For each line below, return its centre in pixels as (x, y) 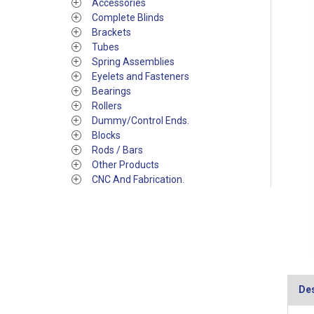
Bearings (111, 91)
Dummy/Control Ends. (141, 121)
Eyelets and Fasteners (141, 76)
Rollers (107, 106)
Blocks (106, 135)
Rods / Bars (117, 150)
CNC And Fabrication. (138, 179)
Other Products (125, 165)
